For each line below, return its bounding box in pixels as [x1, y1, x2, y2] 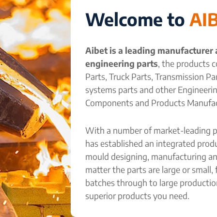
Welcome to [85, 8, 189, 30]
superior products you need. [85, 190, 189, 201]
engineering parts [85, 58, 158, 69]
